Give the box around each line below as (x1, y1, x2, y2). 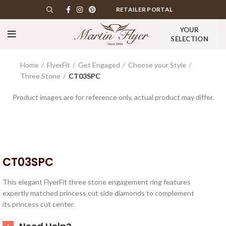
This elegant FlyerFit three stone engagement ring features (3, 178, 191, 186)
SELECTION (171, 35, 208, 43)
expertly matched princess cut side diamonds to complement (3, 189, 194, 197)
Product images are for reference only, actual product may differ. (12, 93, 214, 101)
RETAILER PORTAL (116, 6, 173, 13)
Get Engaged (78, 61, 120, 69)
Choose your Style (128, 61, 186, 69)
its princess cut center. (3, 200, 75, 208)
